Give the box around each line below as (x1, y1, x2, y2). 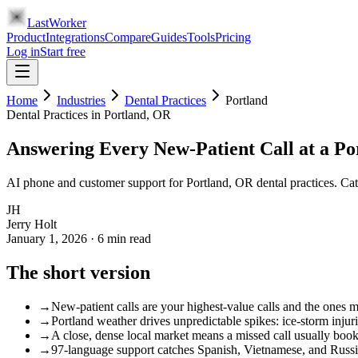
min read (104, 231, 151, 245)
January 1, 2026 (6, 231, 87, 245)
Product (6, 30, 46, 44)
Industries (57, 93, 105, 107)
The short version (6, 261, 150, 283)
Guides (151, 30, 187, 44)
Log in (6, 45, 40, 58)
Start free (40, 45, 86, 58)
